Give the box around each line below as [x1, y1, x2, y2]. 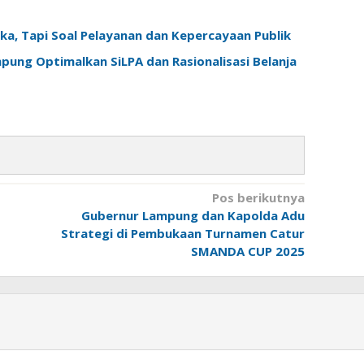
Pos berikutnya [211, 188, 305, 206]
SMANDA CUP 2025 [190, 242, 305, 259]
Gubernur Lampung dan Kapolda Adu [80, 206, 305, 223]
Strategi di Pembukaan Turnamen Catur [60, 224, 305, 241]
